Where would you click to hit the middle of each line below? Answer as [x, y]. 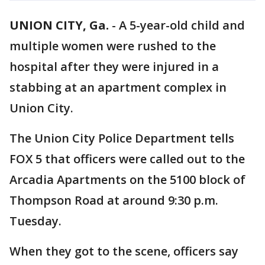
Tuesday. [35, 221]
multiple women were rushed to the [113, 46]
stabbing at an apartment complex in [118, 87]
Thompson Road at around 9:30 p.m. [114, 200]
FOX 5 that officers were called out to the [127, 159]
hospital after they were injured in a [114, 67]
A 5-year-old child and [182, 25]
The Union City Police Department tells [122, 138]
